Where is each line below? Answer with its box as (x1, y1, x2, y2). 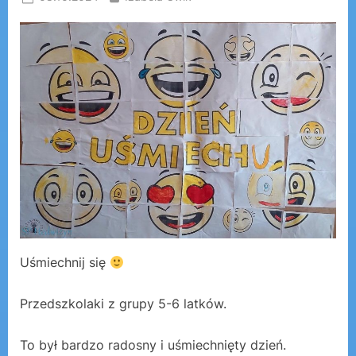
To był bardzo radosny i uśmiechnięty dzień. (20, 337, 286, 354)
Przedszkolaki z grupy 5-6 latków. (20, 296, 226, 312)
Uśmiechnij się (20, 254, 110, 271)
